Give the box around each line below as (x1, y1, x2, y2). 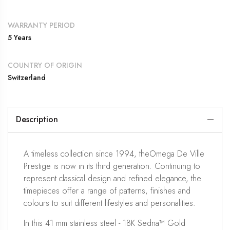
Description (16, 113, 58, 125)
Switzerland (8, 72, 46, 83)
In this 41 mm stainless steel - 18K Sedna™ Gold (24, 217, 185, 229)
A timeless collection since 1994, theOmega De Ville (24, 147, 204, 160)
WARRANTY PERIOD (8, 20, 75, 30)
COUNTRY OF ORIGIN (8, 60, 82, 70)
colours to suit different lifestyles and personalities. (24, 197, 196, 209)
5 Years (8, 32, 31, 43)
